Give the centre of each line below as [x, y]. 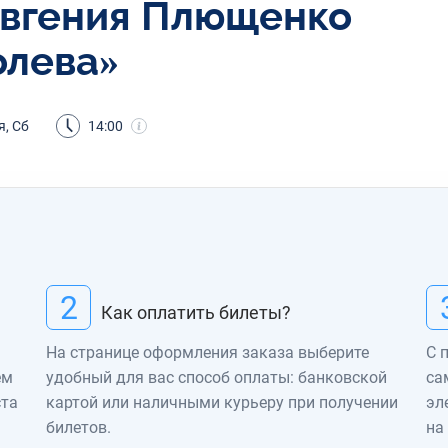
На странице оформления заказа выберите [207, 353]
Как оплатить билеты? [196, 312]
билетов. [78, 428]
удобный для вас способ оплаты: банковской [216, 378]
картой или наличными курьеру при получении [222, 403]
